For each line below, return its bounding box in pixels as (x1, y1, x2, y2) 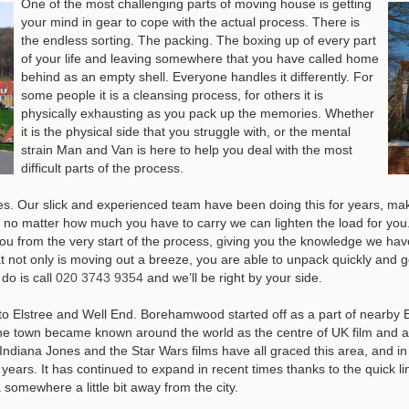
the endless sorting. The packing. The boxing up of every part (21, 33, 376, 48)
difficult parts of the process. (21, 161, 184, 176)
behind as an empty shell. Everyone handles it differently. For (21, 69, 373, 85)
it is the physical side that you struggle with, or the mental (21, 124, 351, 140)
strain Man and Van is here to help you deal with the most (21, 142, 352, 158)
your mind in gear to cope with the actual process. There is (21, 15, 360, 30)
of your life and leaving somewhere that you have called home (21, 51, 379, 67)
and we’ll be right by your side (143, 270, 319, 286)
